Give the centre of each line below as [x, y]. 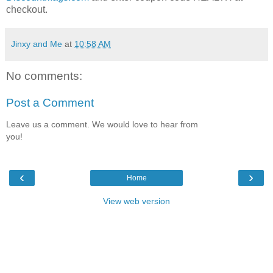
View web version [136, 201]
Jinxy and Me [37, 44]
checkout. [28, 10]
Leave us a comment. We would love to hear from [102, 125]
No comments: [44, 76]
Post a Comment [50, 102]
